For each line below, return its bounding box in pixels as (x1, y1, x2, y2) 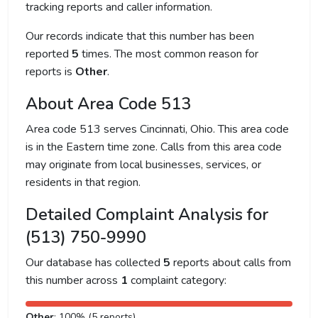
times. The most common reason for (79, 46, 258, 62)
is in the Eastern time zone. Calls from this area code (26, 139, 282, 155)
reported (26, 46, 72, 62)
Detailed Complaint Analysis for (26, 203, 268, 226)
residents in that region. (26, 175, 141, 190)
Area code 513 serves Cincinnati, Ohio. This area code (26, 121, 289, 137)
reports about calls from (170, 255, 291, 270)
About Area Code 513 (26, 92, 191, 115)
